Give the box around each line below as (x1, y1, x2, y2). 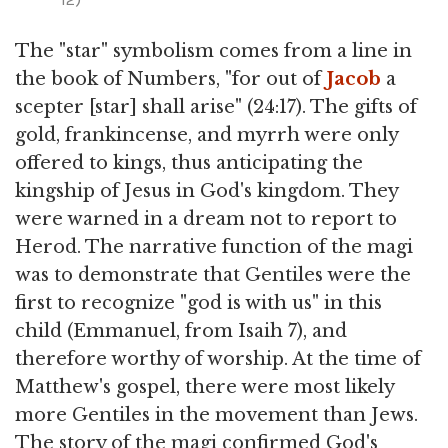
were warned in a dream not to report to (15, 208, 397, 231)
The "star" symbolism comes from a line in (15, 40, 412, 63)
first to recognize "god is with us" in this (15, 292, 382, 315)
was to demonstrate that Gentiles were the (15, 264, 411, 287)
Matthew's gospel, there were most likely (15, 376, 394, 399)
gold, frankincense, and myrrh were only (15, 124, 398, 147)
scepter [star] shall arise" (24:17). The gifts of (15, 96, 417, 119)
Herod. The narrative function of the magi (15, 236, 413, 259)
